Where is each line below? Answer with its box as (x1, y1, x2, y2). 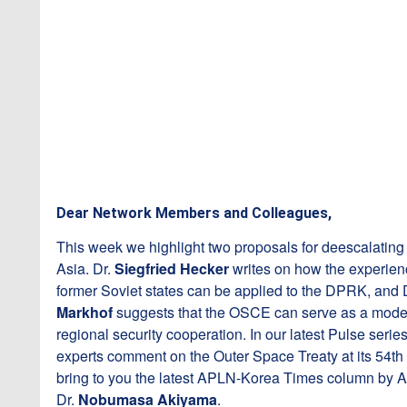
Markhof (56, 302, 113, 323)
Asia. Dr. (56, 258, 114, 279)
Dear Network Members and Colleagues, (56, 204, 332, 222)
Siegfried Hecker (114, 258, 229, 279)
